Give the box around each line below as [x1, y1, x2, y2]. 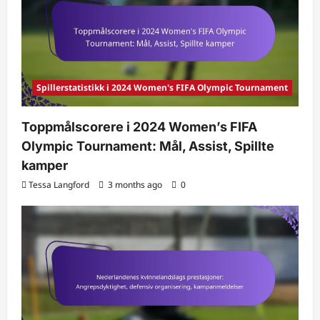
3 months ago [106, 178, 164, 191]
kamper [21, 157, 68, 173]
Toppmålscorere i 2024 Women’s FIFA [21, 119, 257, 134]
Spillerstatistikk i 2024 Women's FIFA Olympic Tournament [36, 81, 288, 94]
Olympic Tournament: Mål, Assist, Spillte [21, 138, 274, 154]
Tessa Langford [29, 178, 89, 191]
